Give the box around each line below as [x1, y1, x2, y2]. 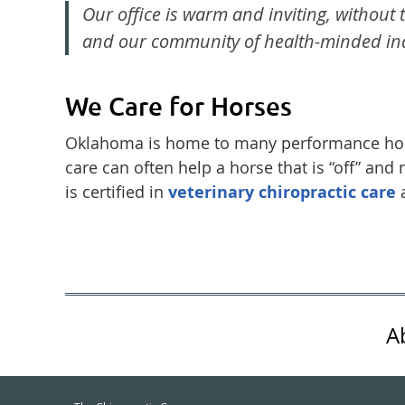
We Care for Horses [65, 92, 292, 120]
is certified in [65, 181, 168, 202]
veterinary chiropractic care [168, 181, 396, 203]
